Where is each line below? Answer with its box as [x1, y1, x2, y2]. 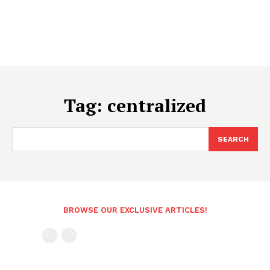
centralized [107, 93, 206, 118]
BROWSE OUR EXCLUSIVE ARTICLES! [63, 206, 207, 215]
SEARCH [218, 135, 249, 143]
